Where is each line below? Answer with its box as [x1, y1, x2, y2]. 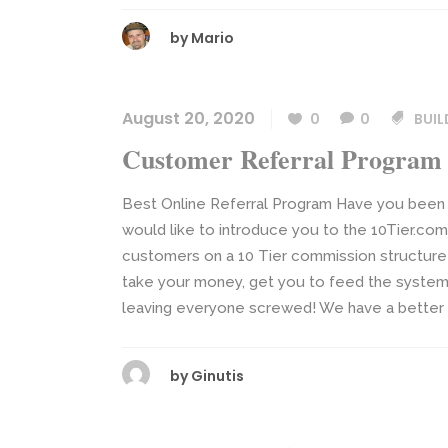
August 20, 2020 [122, 107, 255, 130]
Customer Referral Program [122, 140, 442, 178]
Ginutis [191, 366, 244, 386]
